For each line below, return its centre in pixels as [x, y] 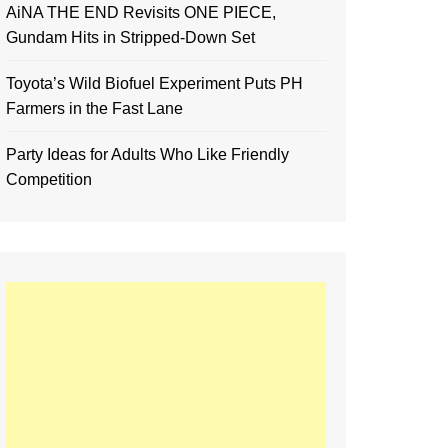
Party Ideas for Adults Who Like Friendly [147, 154]
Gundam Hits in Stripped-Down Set [130, 37]
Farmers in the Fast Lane [94, 108]
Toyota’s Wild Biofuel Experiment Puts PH [154, 83]
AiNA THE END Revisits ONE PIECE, [141, 12]
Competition [49, 179]
